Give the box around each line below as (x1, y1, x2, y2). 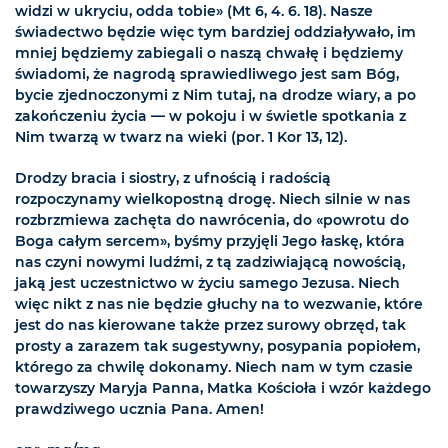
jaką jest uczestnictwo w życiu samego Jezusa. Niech (15, 274, 400, 293)
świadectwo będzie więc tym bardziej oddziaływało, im (15, 23, 416, 42)
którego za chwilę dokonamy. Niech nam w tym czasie (15, 358, 413, 377)
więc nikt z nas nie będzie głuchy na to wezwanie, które (15, 295, 423, 314)
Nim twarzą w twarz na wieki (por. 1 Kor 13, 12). (15, 128, 347, 147)
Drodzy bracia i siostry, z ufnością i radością (15, 169, 331, 188)
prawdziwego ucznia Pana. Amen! (15, 400, 264, 419)
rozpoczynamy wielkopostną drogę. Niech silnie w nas (15, 190, 410, 209)
